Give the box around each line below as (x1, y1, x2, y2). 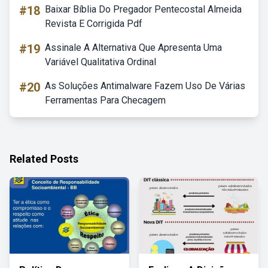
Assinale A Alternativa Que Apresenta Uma (45, 42, 222, 53)
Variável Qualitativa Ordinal (45, 56, 156, 68)
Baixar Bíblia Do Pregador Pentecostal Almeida (45, 4, 242, 15)
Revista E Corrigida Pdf (45, 18, 142, 29)
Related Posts (10, 153, 78, 165)
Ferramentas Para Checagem (45, 95, 166, 106)
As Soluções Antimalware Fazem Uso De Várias (45, 80, 245, 92)
